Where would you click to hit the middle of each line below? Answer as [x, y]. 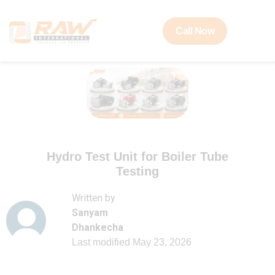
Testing [137, 172]
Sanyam [90, 213]
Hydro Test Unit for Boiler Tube [137, 157]
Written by [94, 198]
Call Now [195, 31]
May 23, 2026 [162, 242]
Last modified [101, 242]
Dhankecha [98, 228]
